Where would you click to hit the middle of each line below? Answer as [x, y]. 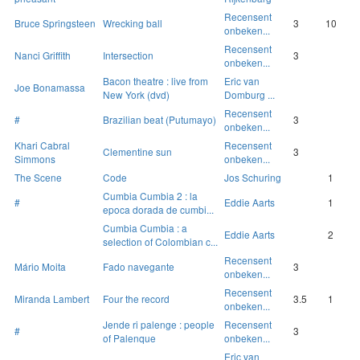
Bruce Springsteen [55, 23]
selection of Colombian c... [160, 242]
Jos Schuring [253, 178]
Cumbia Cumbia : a [145, 228]
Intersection [128, 55]
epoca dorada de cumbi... [158, 210]
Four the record [136, 299]
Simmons [35, 159]
